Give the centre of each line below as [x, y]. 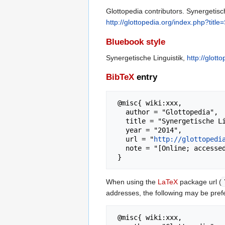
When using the [132, 182]
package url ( [200, 182]
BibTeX [120, 77]
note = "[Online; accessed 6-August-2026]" [120, 148]
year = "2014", [120, 130]
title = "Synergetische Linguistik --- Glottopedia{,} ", [120, 121]
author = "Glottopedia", [120, 112]
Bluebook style [136, 42]
